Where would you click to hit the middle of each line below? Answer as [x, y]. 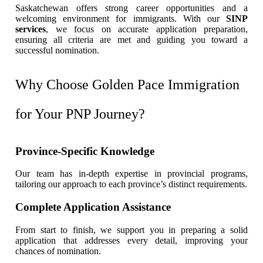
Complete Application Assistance [93, 207]
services [31, 29]
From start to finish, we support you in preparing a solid [131, 230]
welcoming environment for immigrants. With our [121, 18]
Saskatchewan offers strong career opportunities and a [131, 8]
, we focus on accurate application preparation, [147, 29]
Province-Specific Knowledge [85, 151]
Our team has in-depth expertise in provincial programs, [131, 174]
